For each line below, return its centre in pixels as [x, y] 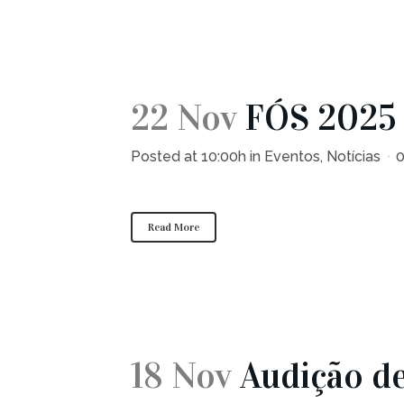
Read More [174, 227]
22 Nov [184, 118]
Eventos [292, 156]
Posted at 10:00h [188, 156]
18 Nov [181, 376]
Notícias [353, 156]
